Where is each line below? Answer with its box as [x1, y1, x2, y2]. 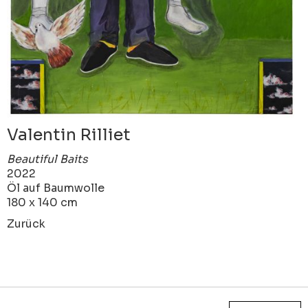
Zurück [7, 217, 45, 232]
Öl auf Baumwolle [7, 181, 104, 196]
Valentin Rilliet [7, 124, 131, 146]
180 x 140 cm [7, 195, 78, 210]
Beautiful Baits [7, 152, 88, 167]
